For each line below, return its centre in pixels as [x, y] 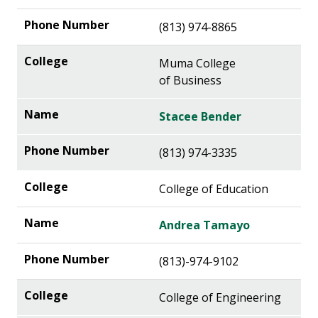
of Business [190, 81]
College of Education [214, 189]
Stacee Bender [200, 117]
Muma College [197, 64]
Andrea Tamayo [204, 225]
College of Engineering [220, 298]
